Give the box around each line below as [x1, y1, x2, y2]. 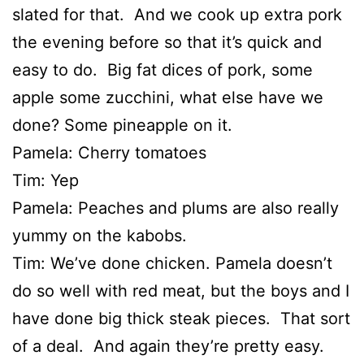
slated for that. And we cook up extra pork [12, 5, 342, 24]
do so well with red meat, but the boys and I [12, 281, 349, 301]
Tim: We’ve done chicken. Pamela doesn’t [12, 253, 332, 273]
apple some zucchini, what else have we [12, 88, 323, 107]
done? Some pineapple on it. [12, 115, 237, 135]
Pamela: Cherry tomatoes [12, 143, 206, 162]
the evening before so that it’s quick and [12, 32, 322, 52]
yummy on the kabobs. [12, 226, 192, 245]
